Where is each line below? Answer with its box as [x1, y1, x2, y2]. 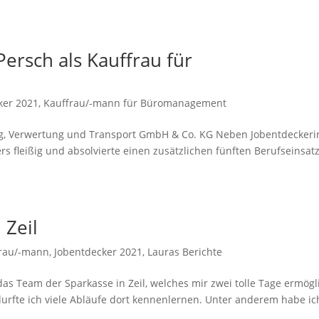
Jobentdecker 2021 [53, 244, 142, 258]
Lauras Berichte [147, 244, 222, 258]
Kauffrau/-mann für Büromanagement [43, 95, 226, 110]
